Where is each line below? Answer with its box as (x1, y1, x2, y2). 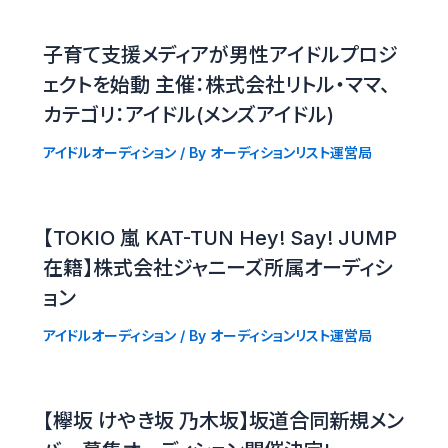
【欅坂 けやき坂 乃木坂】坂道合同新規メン (42, 408, 404, 433)
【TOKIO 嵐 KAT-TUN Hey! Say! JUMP (42, 225, 397, 250)
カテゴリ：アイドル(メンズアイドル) (42, 102, 334, 127)
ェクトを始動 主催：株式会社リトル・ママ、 (42, 72, 390, 97)
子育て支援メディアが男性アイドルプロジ (42, 42, 398, 67)
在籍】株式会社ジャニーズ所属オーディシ (42, 255, 393, 280)
